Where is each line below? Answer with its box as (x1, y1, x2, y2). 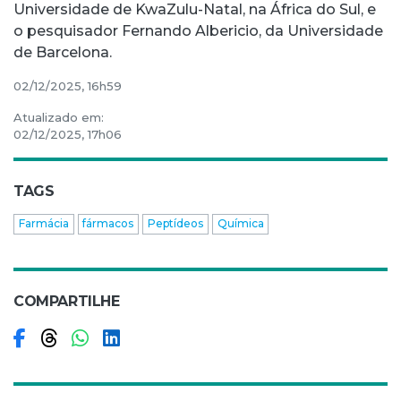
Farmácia (18, 217, 69, 231)
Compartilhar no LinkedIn (119, 325, 380, 350)
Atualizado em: (13, 109, 104, 124)
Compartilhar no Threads (56, 325, 311, 350)
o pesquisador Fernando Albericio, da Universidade (13, 21, 383, 39)
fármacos (82, 217, 134, 231)
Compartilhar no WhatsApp (88, 325, 367, 350)
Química (217, 217, 264, 231)
